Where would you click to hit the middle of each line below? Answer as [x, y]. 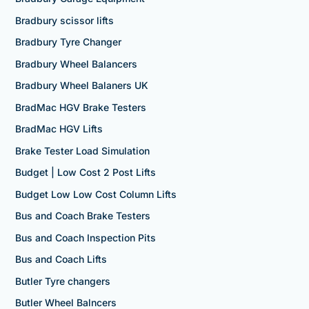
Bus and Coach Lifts [61, 259]
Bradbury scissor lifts [64, 20]
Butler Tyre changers [62, 281]
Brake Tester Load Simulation [82, 150]
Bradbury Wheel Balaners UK [81, 86]
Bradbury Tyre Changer [68, 42]
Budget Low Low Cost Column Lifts [96, 194]
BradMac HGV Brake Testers [80, 107]
